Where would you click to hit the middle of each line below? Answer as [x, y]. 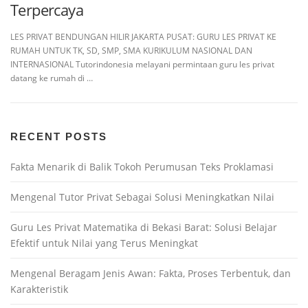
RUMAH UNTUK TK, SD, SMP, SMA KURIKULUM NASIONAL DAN [131, 51]
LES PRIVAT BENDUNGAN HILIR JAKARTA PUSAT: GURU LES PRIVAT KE [143, 37]
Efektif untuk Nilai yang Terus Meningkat [104, 243]
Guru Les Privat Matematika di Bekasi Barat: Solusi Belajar [144, 228]
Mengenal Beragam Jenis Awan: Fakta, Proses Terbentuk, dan [151, 274]
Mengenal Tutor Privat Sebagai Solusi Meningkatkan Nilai [142, 197]
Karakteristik [39, 289]
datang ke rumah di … [52, 78]
